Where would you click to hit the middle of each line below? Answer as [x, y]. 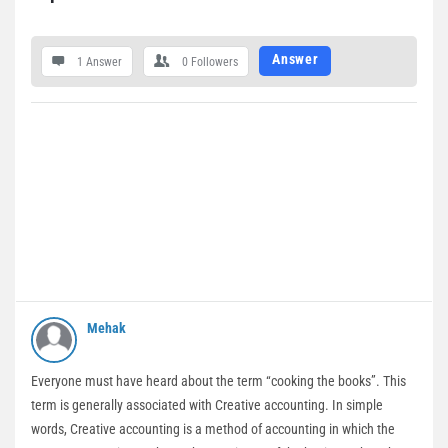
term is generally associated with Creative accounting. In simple [207, 405]
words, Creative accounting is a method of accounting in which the [213, 429]
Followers [214, 62]
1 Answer [99, 62]
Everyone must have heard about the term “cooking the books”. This [218, 381]
